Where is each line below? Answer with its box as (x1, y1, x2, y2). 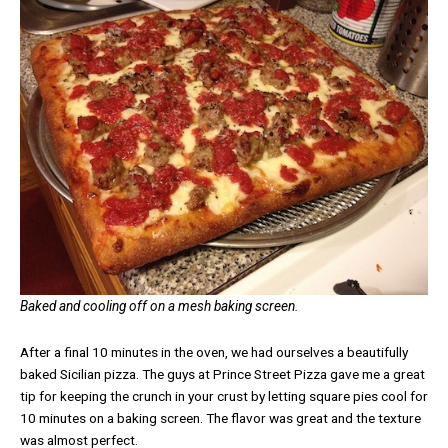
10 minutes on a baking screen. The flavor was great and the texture (20, 410, 421, 427)
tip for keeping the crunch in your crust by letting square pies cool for (20, 388, 428, 405)
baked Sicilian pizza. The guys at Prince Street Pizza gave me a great (20, 366, 425, 383)
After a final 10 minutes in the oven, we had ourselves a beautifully (20, 344, 408, 361)
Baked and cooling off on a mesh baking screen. (20, 298, 299, 315)
